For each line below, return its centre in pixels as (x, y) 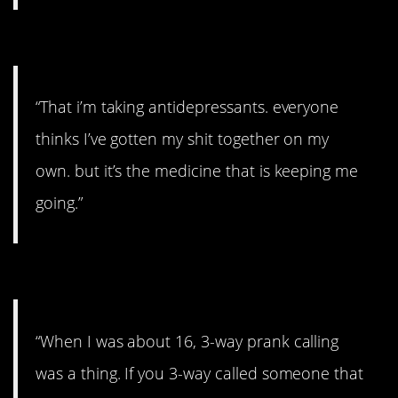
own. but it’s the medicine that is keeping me (197, 171)
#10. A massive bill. (135, 276)
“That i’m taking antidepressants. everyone (187, 107)
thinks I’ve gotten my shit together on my (183, 139)
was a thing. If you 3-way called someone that (200, 373)
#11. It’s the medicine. (150, 43)
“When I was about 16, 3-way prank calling (187, 341)
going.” (59, 203)
